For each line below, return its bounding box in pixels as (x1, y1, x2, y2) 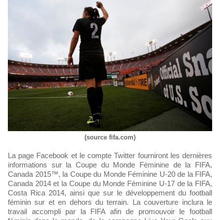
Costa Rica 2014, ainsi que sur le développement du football (8, 189, 212, 197)
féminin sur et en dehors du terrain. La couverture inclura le (8, 198, 212, 207)
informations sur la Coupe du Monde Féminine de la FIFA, (8, 161, 212, 169)
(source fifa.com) (84, 134, 136, 141)
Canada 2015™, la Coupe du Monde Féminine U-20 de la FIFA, (8, 170, 212, 179)
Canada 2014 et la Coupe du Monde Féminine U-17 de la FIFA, (8, 179, 212, 188)
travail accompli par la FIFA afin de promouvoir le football (8, 207, 212, 216)
